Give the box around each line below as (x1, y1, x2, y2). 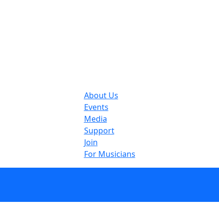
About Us (84, 89, 118, 101)
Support (84, 125, 114, 136)
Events (84, 101, 109, 112)
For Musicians (84, 148, 135, 159)
